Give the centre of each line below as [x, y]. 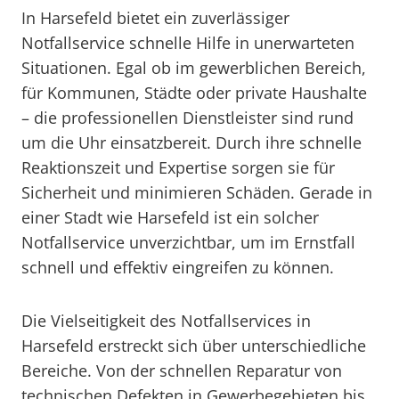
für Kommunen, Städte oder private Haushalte [194, 93]
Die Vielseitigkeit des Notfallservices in [166, 321]
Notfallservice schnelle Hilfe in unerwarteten [188, 43]
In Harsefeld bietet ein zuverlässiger [155, 18]
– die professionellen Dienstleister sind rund [187, 118]
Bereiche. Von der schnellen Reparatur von [182, 370]
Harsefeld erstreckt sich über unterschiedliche [194, 346]
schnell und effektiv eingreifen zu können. [178, 267]
